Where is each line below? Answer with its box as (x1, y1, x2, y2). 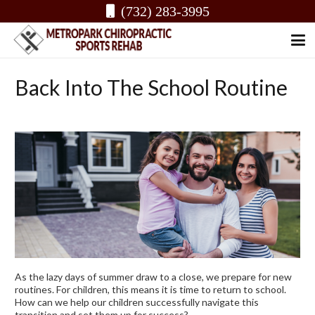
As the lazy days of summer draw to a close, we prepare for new (15, 271, 292, 283)
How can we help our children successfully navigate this (15, 296, 259, 309)
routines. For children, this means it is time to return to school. (15, 283, 286, 296)
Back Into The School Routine (15, 75, 288, 100)
